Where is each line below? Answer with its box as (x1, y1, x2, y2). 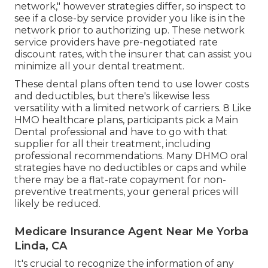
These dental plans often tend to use (14, 78, 195, 90)
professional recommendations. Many (14, 150, 195, 162)
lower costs (195, 78, 249, 90)
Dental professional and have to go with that (14, 126, 227, 138)
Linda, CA (14, 239, 67, 253)
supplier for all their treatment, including (14, 138, 211, 150)
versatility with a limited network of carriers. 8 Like (14, 102, 251, 114)
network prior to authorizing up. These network (14, 25, 245, 36)
